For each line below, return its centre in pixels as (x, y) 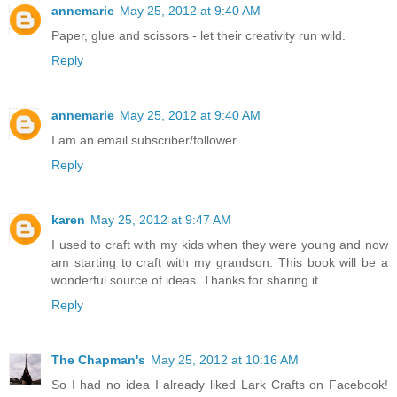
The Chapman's (98, 359)
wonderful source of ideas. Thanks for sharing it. (187, 280)
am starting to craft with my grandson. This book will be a (220, 262)
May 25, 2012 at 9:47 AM (161, 219)
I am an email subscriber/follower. (145, 140)
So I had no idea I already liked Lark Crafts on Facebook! (220, 384)
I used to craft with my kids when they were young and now (220, 244)
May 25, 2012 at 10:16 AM (225, 359)
